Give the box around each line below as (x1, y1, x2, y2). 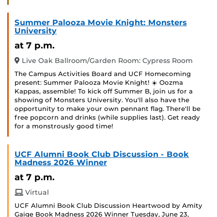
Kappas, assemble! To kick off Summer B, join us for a (15, 88, 193, 95)
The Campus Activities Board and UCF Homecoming (15, 70, 191, 78)
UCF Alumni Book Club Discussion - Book (15, 150, 189, 159)
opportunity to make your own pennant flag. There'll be (15, 105, 201, 113)
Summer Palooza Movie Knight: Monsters (15, 18, 187, 28)
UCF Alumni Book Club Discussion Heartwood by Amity (15, 202, 202, 210)
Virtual (23, 188, 49, 197)
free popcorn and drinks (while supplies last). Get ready (15, 114, 200, 122)
